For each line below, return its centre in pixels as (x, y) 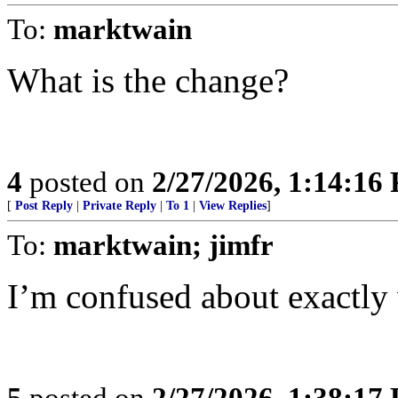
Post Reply (44, 206)
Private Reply (119, 206)
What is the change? (148, 81)
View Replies (233, 206)
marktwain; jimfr (163, 245)
